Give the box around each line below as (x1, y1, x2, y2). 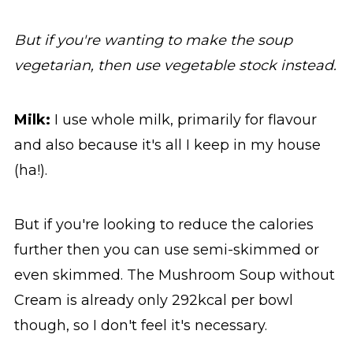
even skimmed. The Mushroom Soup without (13, 266, 335, 284)
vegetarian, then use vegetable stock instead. (13, 57, 336, 75)
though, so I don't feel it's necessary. (13, 317, 267, 335)
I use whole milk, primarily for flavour (50, 111, 317, 129)
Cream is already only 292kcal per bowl (13, 292, 293, 310)
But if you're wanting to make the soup (13, 32, 292, 50)
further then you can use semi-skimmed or (13, 241, 319, 259)
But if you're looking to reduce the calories (13, 216, 314, 234)
